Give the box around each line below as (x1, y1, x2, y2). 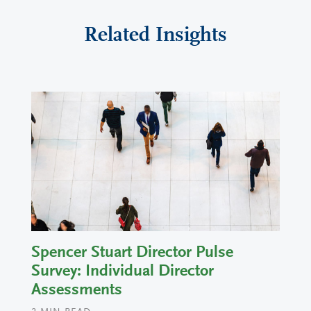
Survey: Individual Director (31, 263, 214, 280)
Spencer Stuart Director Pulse (31, 244, 233, 262)
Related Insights (84, 25, 227, 47)
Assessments (31, 282, 122, 299)
